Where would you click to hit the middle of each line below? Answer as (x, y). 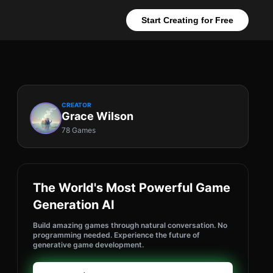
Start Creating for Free (187, 20)
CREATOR (76, 105)
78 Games (79, 130)
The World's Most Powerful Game (132, 188)
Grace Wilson (97, 116)
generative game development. (88, 245)
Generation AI (74, 205)
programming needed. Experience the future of (116, 235)
